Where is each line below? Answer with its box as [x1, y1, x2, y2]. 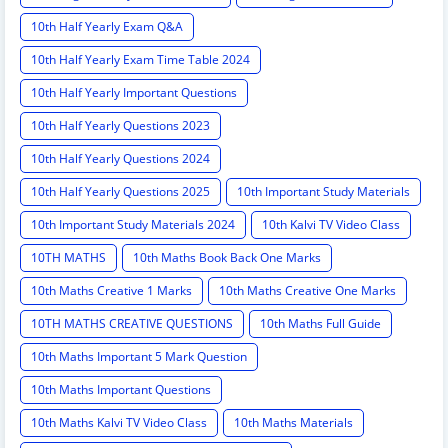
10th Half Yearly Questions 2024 [31, 150, 210, 168]
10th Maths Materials [234, 414, 353, 432]
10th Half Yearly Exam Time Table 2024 [31, 51, 250, 69]
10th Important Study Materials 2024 [31, 216, 235, 234]
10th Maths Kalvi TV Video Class [31, 414, 207, 432]
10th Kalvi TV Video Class [262, 216, 400, 234]
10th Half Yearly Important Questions [31, 84, 237, 102]
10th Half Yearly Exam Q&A [31, 18, 183, 36]
